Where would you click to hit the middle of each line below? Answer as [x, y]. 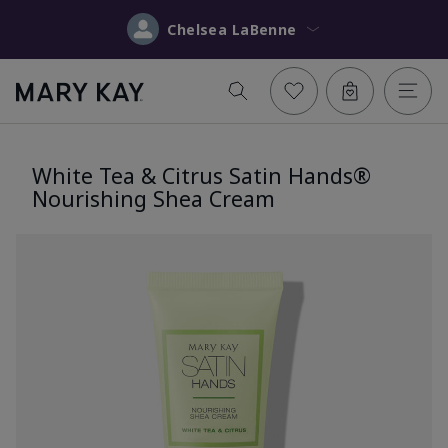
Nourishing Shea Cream [153, 198]
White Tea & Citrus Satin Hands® [201, 175]
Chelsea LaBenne [264, 29]
